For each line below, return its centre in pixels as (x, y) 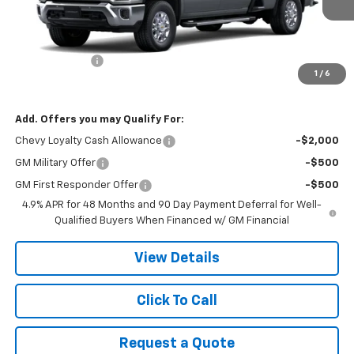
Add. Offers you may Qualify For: (99, 119)
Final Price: (43, 82)
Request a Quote (177, 343)
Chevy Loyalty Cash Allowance (88, 141)
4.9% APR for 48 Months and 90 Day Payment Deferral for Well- (171, 205)
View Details (177, 258)
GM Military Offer (55, 163)
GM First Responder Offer (76, 185)
